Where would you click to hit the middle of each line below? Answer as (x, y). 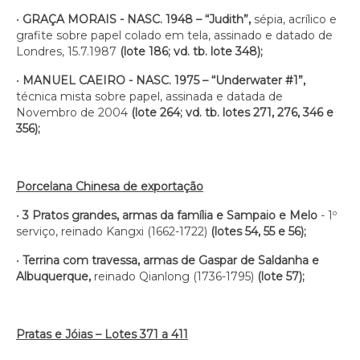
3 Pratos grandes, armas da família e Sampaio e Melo (170, 215)
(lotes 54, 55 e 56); (258, 231)
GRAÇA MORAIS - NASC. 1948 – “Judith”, (137, 19)
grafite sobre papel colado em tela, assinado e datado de (174, 35)
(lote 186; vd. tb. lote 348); (191, 51)
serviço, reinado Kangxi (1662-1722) (113, 231)
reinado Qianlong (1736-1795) (176, 276)
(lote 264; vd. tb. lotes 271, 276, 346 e (232, 112)
